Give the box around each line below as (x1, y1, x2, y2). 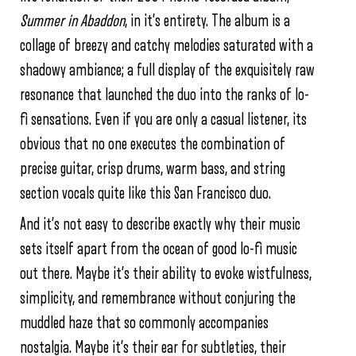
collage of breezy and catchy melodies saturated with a (20, 37, 313, 55)
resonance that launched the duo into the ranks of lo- (20, 87, 309, 104)
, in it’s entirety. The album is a (125, 13, 290, 30)
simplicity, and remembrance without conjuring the (20, 290, 296, 308)
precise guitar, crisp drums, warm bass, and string (20, 161, 285, 178)
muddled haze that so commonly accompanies (20, 315, 269, 332)
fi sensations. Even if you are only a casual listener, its (20, 111, 307, 129)
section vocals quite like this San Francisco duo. (20, 185, 271, 203)
